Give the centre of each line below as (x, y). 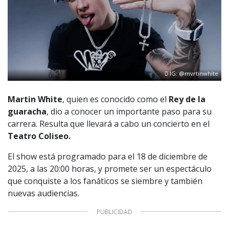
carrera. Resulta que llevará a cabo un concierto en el (109, 123)
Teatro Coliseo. (39, 136)
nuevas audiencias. (43, 193)
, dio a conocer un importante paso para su (129, 111)
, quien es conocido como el (116, 99)
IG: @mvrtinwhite (193, 74)
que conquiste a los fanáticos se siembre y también (105, 181)
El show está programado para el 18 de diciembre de (108, 156)
